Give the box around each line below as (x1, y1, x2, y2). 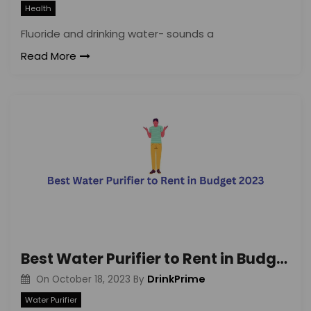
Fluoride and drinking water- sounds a (21, 26, 214, 41)
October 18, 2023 (51, 272, 131, 286)
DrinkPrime (146, 271, 205, 286)
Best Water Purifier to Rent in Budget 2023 (276, 248, 287, 269)
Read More (21, 48, 76, 63)
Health (25, 2, 51, 14)
